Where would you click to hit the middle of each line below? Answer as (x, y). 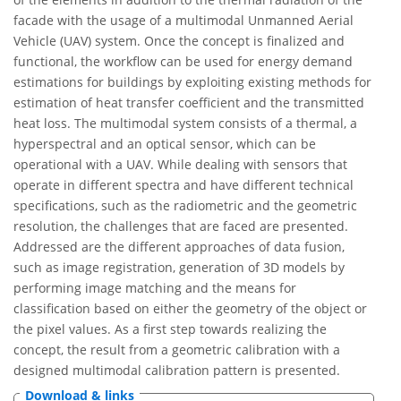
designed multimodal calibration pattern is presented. (177, 371)
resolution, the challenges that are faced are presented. (181, 226)
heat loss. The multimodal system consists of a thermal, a (185, 124)
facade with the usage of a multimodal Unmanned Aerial (183, 21)
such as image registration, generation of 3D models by (179, 268)
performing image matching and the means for (155, 288)
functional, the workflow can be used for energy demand (183, 62)
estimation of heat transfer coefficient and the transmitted (189, 103)
